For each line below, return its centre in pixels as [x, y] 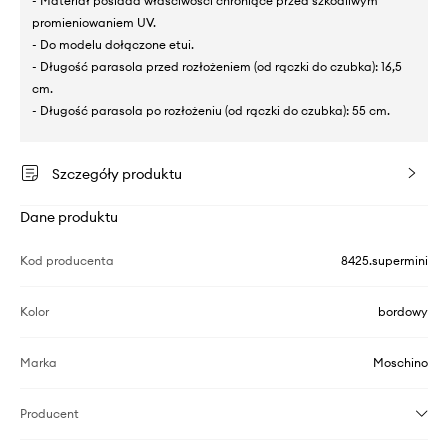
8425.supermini [384, 260]
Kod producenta [67, 260]
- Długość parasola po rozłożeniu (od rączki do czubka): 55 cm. [211, 110]
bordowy [403, 311]
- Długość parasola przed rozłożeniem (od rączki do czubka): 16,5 [217, 66]
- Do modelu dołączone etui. [113, 44]
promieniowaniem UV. [94, 22]
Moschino [400, 362]
